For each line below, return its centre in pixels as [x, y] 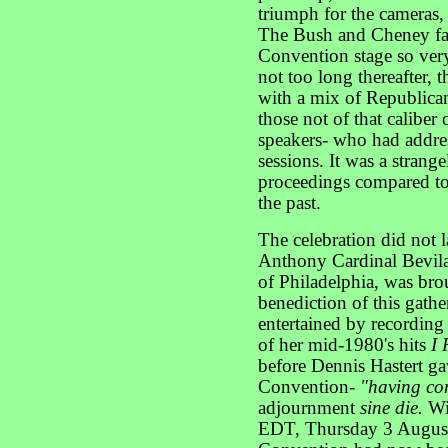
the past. [289, 203]
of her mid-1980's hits [344, 345]
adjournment [309, 408]
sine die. [394, 408]
